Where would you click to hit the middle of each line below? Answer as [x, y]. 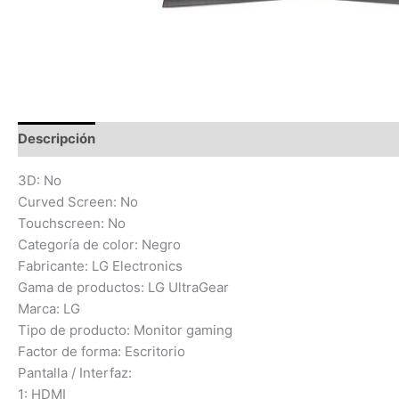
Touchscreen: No [72, 223]
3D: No [40, 180]
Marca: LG [49, 308]
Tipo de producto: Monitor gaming [125, 330]
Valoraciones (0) [323, 139]
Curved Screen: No [78, 201]
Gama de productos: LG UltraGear [123, 287]
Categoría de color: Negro [99, 244]
